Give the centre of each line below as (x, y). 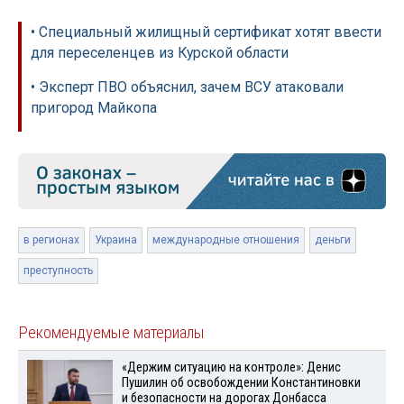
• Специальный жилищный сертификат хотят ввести (206, 32)
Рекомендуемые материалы (111, 333)
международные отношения (226, 240)
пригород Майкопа (94, 108)
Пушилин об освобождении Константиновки (241, 383)
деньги (333, 240)
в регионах (51, 240)
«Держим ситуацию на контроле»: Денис (231, 368)
